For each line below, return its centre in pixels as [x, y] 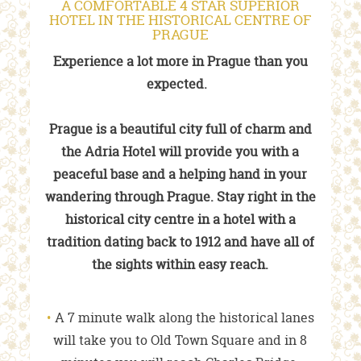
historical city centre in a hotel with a [180, 220]
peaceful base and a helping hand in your [180, 174]
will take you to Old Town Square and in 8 [180, 340]
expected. [180, 84]
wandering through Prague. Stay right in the [180, 197]
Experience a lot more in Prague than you [180, 62]
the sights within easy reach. [180, 265]
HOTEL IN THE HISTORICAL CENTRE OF [180, 20]
